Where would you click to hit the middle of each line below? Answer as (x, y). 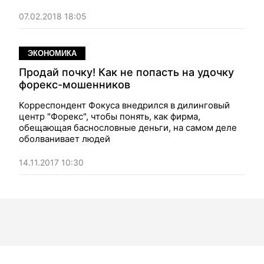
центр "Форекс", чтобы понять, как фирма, (110, 116)
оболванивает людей (65, 139)
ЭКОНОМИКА (52, 53)
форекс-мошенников (75, 85)
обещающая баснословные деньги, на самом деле (128, 128)
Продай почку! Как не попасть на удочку (126, 72)
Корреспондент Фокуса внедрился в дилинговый (124, 105)
